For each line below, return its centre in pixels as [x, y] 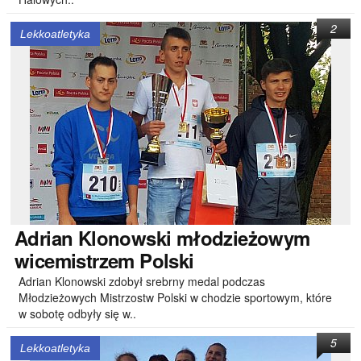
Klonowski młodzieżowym [191, 238]
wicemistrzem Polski [104, 260]
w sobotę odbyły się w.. [77, 313]
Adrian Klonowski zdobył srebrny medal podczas [142, 281]
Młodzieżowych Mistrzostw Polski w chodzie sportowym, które [175, 297]
